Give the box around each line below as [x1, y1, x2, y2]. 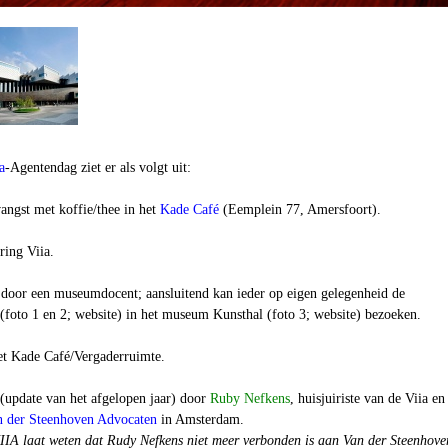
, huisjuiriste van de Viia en [290, 391, 445, 406]
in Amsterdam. [157, 412, 244, 427]
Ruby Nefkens [210, 391, 290, 406]
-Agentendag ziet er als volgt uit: [5, 160, 191, 175]
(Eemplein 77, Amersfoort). [219, 202, 381, 217]
